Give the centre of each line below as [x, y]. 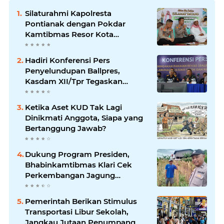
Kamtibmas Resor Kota [69, 34]
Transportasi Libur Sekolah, [77, 211]
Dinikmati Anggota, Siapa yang [84, 117]
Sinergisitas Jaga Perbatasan [79, 91]
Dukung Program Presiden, [77, 154]
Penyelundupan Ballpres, [72, 70]
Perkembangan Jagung [70, 175]
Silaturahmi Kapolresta [68, 13]
